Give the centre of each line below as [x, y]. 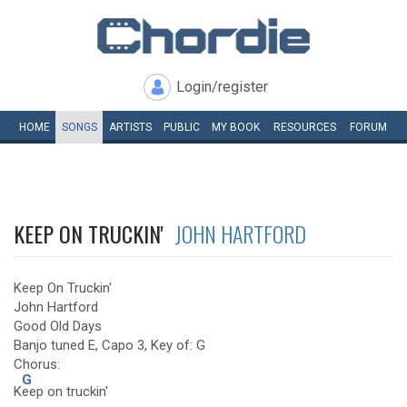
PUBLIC [181, 127]
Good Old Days [58, 326]
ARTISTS [130, 127]
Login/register [222, 87]
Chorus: [37, 364]
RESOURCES [305, 127]
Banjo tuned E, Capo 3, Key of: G [109, 345]
